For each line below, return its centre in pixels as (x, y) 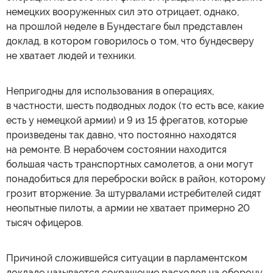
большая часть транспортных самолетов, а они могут (130, 164)
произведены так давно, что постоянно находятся (121, 135)
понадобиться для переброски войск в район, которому (136, 179)
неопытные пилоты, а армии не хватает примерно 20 (128, 208)
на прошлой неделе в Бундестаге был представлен (124, 27)
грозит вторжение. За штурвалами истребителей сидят (134, 193)
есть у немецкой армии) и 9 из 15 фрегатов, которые (127, 120)
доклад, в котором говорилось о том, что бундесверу (130, 41)
